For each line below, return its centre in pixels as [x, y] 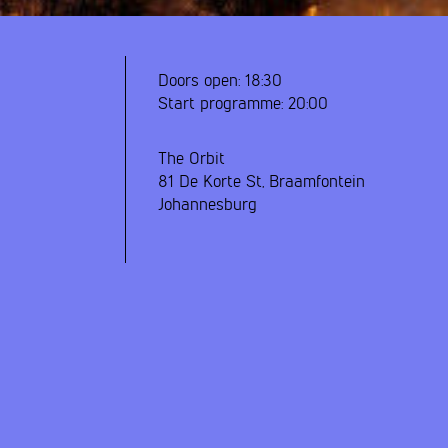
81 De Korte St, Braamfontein [262, 182]
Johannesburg [208, 205]
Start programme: [221, 104]
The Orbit [192, 159]
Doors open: [199, 81]
